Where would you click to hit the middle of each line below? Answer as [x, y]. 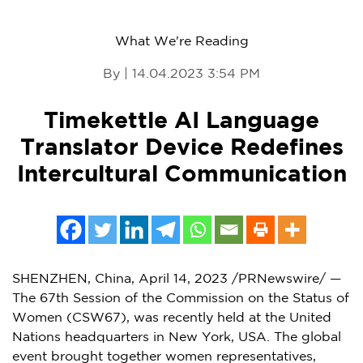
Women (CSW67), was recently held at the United [172, 318]
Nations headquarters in [90, 338]
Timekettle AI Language [181, 122]
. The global [304, 338]
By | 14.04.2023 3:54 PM [181, 75]
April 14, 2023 [183, 280]
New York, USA [218, 338]
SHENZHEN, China [72, 280]
